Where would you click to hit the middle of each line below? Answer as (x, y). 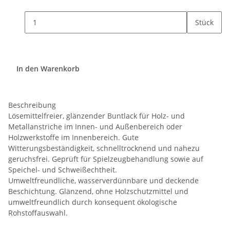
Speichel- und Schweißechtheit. (63, 170)
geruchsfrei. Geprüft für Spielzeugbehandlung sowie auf (106, 159)
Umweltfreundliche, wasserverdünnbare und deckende (103, 181)
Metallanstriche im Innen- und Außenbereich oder (95, 127)
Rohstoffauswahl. (38, 213)
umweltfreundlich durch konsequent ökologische (93, 202)
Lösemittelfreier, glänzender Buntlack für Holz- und (97, 116)
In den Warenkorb (49, 69)
